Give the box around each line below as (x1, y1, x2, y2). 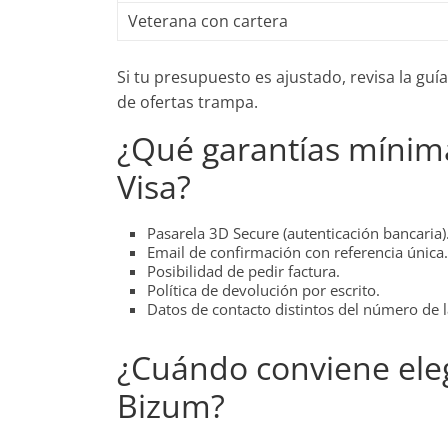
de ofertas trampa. (117, 91, 258, 113)
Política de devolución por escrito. (147, 280, 380, 300)
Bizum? (117, 384, 225, 427)
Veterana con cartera (128, 10, 288, 32)
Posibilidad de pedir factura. (147, 261, 340, 281)
